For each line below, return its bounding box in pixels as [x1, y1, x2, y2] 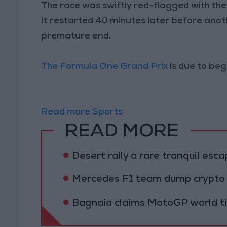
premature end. [41, 31, 111, 41]
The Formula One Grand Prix [41, 62, 170, 71]
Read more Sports [41, 107, 125, 117]
